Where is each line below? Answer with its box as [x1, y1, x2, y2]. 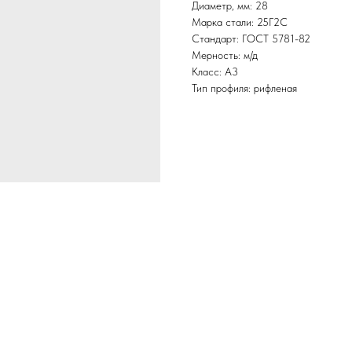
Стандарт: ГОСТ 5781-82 [192, 32, 310, 46]
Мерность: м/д [192, 49, 258, 62]
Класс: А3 [192, 65, 238, 79]
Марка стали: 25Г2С [192, 16, 288, 29]
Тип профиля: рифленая [192, 82, 297, 95]
